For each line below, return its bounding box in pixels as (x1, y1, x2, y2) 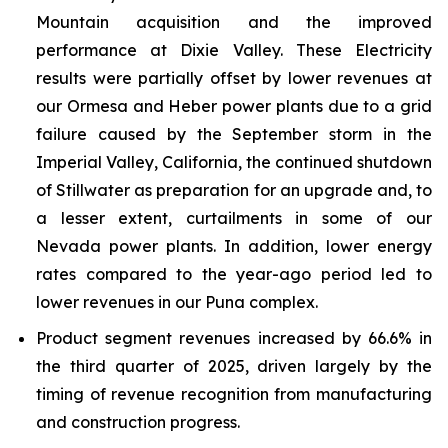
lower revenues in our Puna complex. (36, 292, 318, 312)
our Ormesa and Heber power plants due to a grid (36, 96, 432, 116)
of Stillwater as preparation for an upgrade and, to (36, 180, 432, 200)
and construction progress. (36, 412, 240, 432)
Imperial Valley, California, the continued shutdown (36, 152, 432, 172)
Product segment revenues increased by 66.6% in (36, 328, 432, 348)
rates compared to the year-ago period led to (36, 264, 432, 284)
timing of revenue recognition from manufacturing (36, 384, 432, 404)
